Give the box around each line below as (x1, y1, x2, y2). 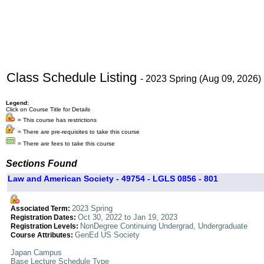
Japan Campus (11, 248, 62, 257)
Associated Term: (11, 205, 72, 212)
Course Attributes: (11, 232, 75, 239)
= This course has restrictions (18, 117, 97, 123)
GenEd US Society (75, 230, 140, 239)
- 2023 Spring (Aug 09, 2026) (140, 74, 261, 84)
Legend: (6, 100, 29, 106)
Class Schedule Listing (6, 70, 140, 85)
